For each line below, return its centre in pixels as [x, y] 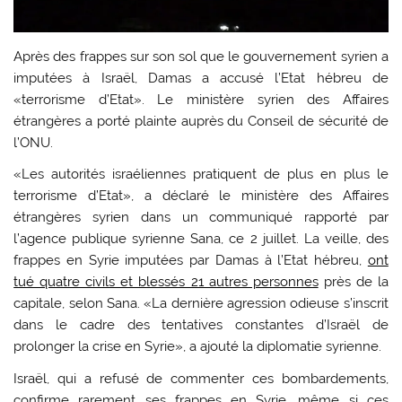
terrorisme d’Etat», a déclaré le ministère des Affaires [201, 196]
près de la [353, 282]
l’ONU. [34, 142]
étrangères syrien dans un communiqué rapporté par [201, 218]
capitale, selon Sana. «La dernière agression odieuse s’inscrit [201, 304]
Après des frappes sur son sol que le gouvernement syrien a [201, 56]
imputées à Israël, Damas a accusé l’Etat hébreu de [201, 78]
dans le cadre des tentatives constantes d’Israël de [201, 325]
